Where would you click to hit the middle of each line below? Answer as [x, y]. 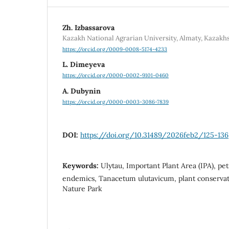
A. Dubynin [82, 91]
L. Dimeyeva [84, 65]
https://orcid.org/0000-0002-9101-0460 [116, 75]
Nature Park [82, 189]
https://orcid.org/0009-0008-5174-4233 [115, 49]
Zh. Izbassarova [88, 27]
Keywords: [82, 166]
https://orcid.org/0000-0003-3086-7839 [116, 102]
